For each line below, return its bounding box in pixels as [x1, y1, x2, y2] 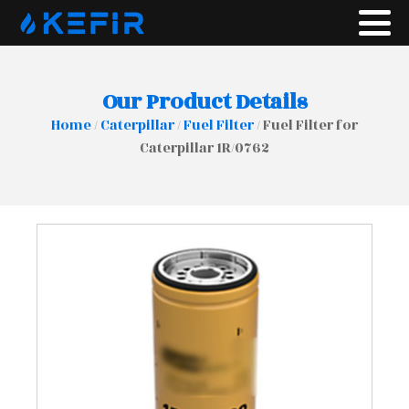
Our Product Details [101, 86, 308, 119]
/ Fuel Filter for [254, 115, 358, 136]
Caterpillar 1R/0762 [140, 138, 269, 159]
